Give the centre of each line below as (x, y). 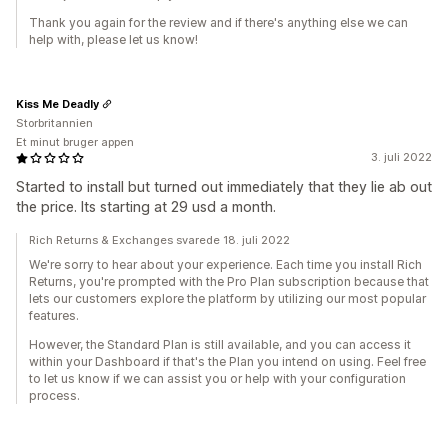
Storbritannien (54, 123)
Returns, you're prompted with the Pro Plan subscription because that (229, 281)
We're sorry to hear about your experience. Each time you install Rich (225, 264)
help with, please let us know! (113, 39)
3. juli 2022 (401, 157)
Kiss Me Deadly (57, 103)
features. (54, 315)
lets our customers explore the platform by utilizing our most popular (227, 298)
